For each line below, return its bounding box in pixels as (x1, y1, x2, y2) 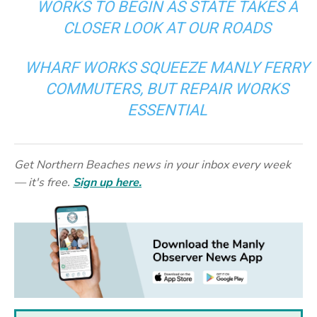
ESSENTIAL (127, 101, 207, 120)
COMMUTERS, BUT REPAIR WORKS (45, 80, 289, 98)
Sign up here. (73, 174, 142, 190)
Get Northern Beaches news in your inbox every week (14, 156, 291, 173)
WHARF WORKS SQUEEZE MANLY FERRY (25, 59, 310, 77)
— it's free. (14, 174, 73, 190)
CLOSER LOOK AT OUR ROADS (63, 19, 272, 38)
